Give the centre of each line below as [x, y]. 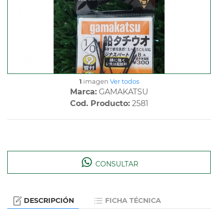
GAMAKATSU [122, 92]
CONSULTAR [116, 164]
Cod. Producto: [100, 104]
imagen [96, 82]
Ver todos [124, 82]
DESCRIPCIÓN [49, 201]
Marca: [83, 92]
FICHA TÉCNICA [133, 201]
